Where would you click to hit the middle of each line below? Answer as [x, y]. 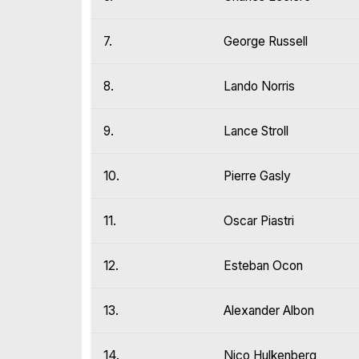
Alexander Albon [269, 311]
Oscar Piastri [259, 221]
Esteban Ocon [263, 266]
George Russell [266, 42]
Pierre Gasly [257, 176]
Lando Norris [259, 87]
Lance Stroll [256, 131]
